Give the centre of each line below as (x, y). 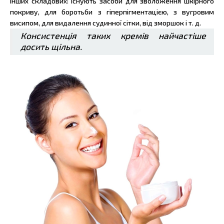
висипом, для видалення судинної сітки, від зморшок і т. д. (105, 23)
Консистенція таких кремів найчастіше (113, 36)
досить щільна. (51, 47)
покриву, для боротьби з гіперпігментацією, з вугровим (112, 12)
